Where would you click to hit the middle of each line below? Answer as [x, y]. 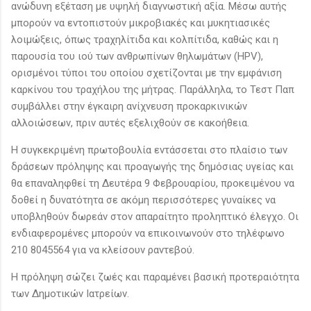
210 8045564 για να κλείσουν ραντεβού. [103, 250]
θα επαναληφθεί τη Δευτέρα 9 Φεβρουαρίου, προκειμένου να [153, 183]
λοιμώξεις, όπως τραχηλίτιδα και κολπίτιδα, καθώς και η [145, 39]
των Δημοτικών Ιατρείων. [70, 293]
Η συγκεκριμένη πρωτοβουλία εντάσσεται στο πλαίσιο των [149, 150]
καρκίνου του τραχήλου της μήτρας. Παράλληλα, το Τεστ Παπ [153, 89]
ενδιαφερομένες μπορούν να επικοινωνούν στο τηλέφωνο [148, 233]
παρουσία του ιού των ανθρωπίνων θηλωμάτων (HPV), [137, 56]
